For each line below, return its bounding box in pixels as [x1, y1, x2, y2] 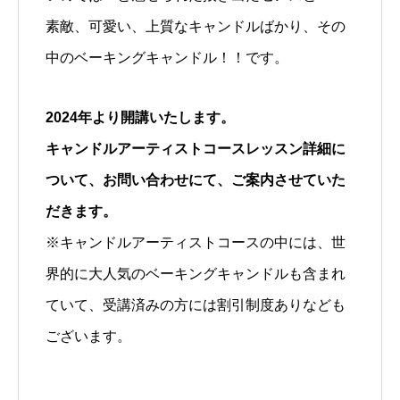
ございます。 [46, 329, 131, 344]
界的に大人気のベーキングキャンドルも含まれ [46, 266, 346, 281]
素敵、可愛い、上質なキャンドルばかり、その [46, 19, 346, 34]
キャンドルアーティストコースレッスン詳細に [46, 141, 346, 156]
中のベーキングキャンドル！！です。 [46, 50, 288, 65]
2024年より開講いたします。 [46, 110, 235, 125]
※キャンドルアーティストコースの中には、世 [46, 235, 346, 250]
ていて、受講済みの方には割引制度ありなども [46, 297, 346, 312]
